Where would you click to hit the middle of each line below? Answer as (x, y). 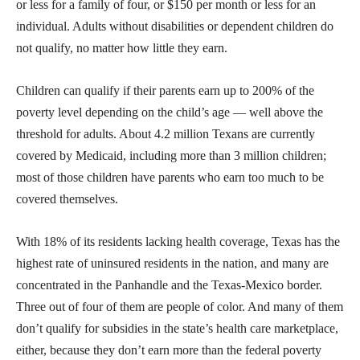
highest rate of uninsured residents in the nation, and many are (172, 264)
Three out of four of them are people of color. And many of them (180, 307)
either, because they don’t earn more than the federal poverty (169, 350)
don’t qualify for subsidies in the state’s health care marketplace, (177, 329)
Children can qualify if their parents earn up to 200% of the (165, 91)
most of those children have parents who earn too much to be (170, 178)
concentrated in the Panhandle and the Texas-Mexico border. (169, 285)
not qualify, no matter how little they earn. (122, 48)
